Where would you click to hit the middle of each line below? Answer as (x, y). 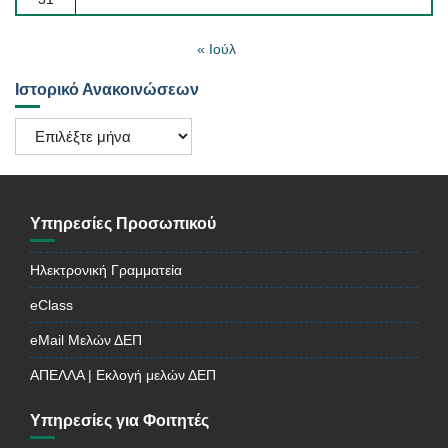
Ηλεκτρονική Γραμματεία (106, 270)
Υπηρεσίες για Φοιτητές (119, 421)
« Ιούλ (216, 49)
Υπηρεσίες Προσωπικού (123, 224)
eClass (51, 305)
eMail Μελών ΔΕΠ (86, 340)
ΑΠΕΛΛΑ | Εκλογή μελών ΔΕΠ (123, 375)
